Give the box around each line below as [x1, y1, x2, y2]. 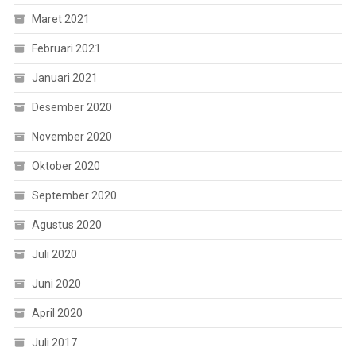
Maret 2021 [31, 12, 90, 25]
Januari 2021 [31, 71, 98, 84]
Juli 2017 [31, 335, 77, 349]
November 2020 [31, 130, 112, 143]
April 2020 [31, 306, 83, 319]
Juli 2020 [31, 247, 77, 261]
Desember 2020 [31, 100, 112, 114]
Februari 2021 [31, 41, 101, 55]
